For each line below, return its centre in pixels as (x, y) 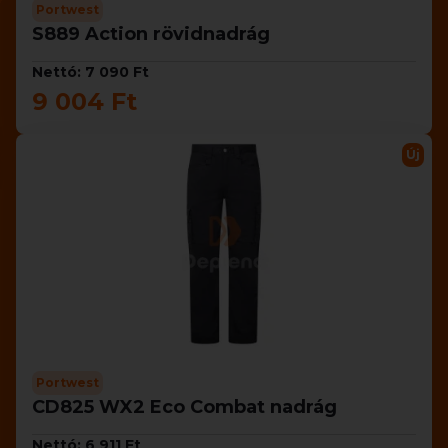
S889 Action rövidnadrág (151, 34)
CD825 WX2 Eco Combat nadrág (184, 407)
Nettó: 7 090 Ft (90, 72)
